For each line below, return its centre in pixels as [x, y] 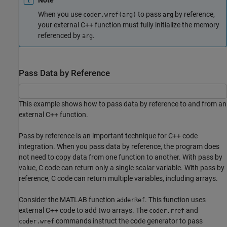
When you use [61, 14]
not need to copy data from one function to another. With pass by [121, 157]
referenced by [60, 36]
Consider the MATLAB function [68, 200]
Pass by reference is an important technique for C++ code [108, 136]
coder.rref [167, 211]
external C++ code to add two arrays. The [84, 211]
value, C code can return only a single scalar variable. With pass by [122, 168]
